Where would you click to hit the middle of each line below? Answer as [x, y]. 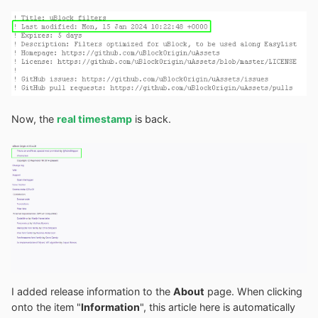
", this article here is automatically [218, 307]
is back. [152, 119]
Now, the [34, 119]
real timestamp [94, 119]
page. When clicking [253, 291]
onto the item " [46, 307]
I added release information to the [92, 291]
